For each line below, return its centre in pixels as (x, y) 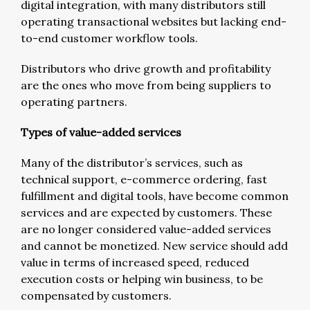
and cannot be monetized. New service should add (154, 245)
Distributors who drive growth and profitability (146, 68)
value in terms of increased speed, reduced (135, 262)
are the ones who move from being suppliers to (146, 85)
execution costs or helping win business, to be (142, 279)
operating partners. (74, 101)
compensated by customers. (98, 295)
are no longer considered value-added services (146, 229)
